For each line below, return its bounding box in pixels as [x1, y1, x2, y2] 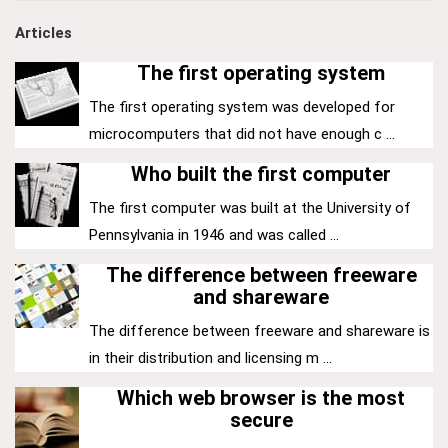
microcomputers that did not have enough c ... [89, 125, 395, 144]
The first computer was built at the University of [89, 199, 411, 218]
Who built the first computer [131, 162, 391, 187]
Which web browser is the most [117, 386, 405, 411]
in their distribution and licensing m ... [89, 349, 332, 368]
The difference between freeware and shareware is [89, 322, 430, 341]
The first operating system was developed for [89, 98, 395, 117]
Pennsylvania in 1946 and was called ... [89, 226, 339, 245]
